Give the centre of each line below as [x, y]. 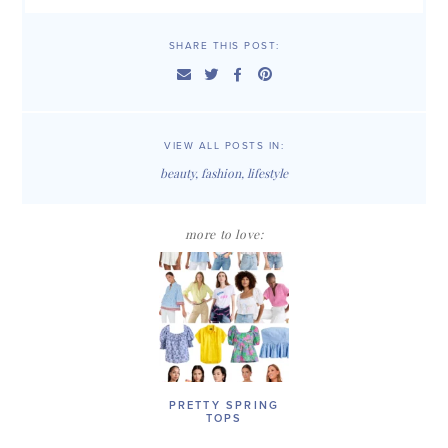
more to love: [224, 234]
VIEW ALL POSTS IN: [224, 146]
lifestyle [267, 173]
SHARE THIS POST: [224, 46]
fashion [221, 173]
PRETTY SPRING [224, 406]
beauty [177, 173]
